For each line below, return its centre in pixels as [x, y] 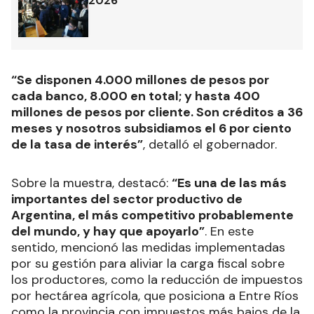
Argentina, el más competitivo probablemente [152, 215]
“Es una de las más [229, 183]
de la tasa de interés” [77, 144]
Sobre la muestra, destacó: [91, 183]
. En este [229, 231]
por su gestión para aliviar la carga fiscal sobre [148, 263]
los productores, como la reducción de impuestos [157, 279]
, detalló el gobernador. [210, 144]
